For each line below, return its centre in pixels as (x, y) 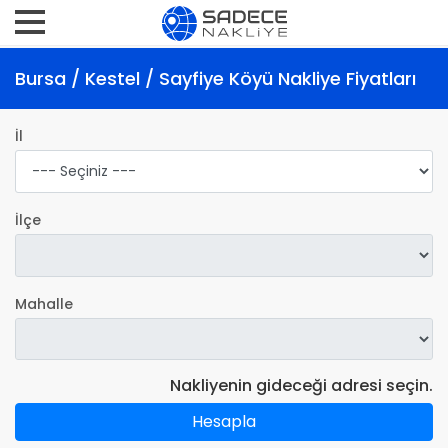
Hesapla (224, 422)
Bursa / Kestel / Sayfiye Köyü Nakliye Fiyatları (215, 78)
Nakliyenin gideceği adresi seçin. (301, 386)
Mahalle (44, 303)
